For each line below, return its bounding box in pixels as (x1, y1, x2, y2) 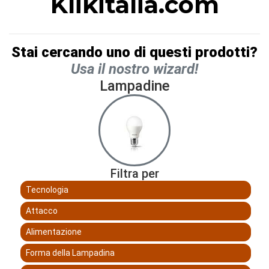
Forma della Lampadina (26, 247, 115, 258)
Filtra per (110, 166, 159, 181)
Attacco (26, 205, 58, 216)
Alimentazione (26, 226, 82, 237)
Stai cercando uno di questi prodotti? (11, 43, 258, 61)
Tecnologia (26, 184, 68, 195)
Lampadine (99, 77, 170, 94)
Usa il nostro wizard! (71, 60, 198, 77)
